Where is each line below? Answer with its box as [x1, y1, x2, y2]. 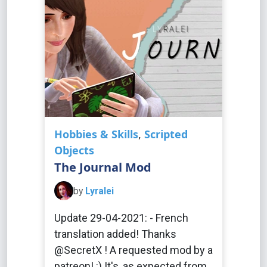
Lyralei [85, 185, 114, 197]
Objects [54, 143, 94, 157]
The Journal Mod [54, 159, 151, 175]
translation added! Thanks [54, 228, 176, 240]
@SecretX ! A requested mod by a [54, 244, 213, 256]
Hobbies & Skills [54, 127, 138, 141]
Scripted [144, 127, 188, 141]
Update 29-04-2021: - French [54, 212, 188, 224]
